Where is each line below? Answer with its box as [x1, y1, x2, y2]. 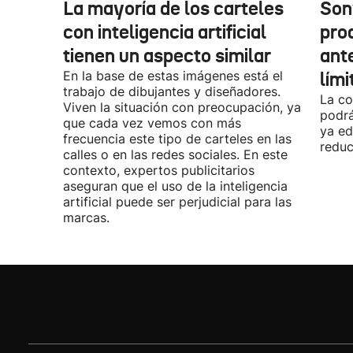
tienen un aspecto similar [63, 44, 271, 68]
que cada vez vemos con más [63, 115, 241, 131]
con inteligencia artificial [63, 20, 266, 44]
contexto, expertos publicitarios [63, 162, 255, 178]
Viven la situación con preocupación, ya [63, 99, 301, 115]
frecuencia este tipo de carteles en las [63, 131, 292, 147]
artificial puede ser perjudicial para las [63, 194, 292, 210]
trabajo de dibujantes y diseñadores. [63, 84, 281, 99]
